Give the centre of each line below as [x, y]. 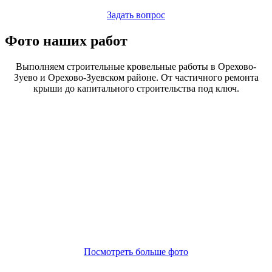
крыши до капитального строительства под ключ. [136, 88]
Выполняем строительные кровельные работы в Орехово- [136, 66]
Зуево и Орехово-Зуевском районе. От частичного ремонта [136, 77]
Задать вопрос [136, 15]
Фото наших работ [66, 40]
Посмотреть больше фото [136, 251]
